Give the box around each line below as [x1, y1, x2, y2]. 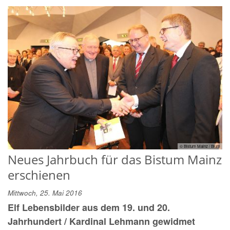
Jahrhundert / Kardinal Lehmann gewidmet [8, 214, 195, 228]
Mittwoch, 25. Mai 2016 [8, 187, 82, 198]
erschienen [8, 166, 70, 183]
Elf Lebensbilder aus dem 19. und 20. [8, 200, 170, 214]
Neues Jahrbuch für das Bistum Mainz [8, 150, 222, 168]
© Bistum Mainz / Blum [180, 143, 220, 149]
